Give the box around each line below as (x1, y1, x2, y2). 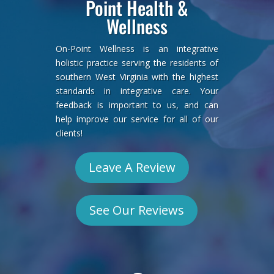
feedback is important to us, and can (55, 98, 219, 111)
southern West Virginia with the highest (55, 70, 219, 83)
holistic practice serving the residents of (55, 56, 219, 68)
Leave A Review (89, 158, 176, 176)
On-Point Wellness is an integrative (55, 42, 219, 54)
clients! (55, 127, 83, 139)
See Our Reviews (89, 201, 185, 218)
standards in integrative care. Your (55, 84, 219, 97)
